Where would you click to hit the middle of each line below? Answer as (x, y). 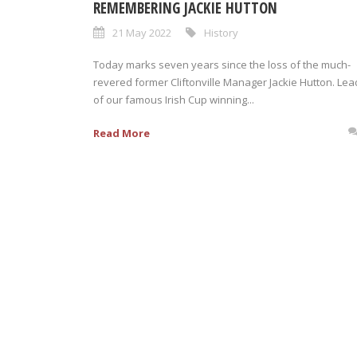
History (221, 32)
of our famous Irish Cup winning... (174, 99)
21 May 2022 (142, 32)
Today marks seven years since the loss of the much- (222, 64)
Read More (122, 133)
